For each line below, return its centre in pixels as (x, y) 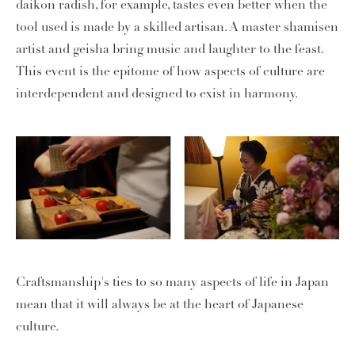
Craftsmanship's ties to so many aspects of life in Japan (172, 282)
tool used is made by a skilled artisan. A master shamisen (177, 27)
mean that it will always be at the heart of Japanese (160, 305)
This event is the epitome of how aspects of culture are (170, 71)
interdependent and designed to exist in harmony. (157, 93)
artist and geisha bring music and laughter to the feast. (170, 49)
